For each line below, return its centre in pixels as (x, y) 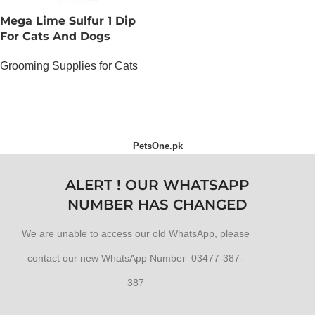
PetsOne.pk (157, 146)
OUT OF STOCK (43, 86)
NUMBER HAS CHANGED (157, 204)
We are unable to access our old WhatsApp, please (135, 233)
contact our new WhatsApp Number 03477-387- (135, 258)
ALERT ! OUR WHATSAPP (157, 185)
